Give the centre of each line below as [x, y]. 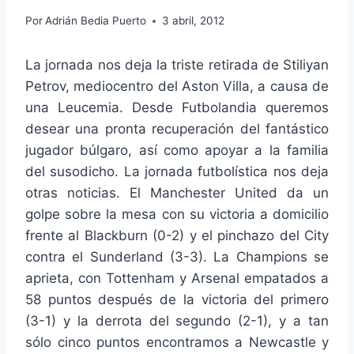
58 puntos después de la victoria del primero [177, 300]
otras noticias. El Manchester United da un [177, 193]
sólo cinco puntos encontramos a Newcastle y [177, 343]
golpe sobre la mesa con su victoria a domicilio [177, 215]
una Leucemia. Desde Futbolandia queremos [177, 108]
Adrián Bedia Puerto [96, 21]
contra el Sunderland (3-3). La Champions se [177, 257]
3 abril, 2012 [194, 21]
